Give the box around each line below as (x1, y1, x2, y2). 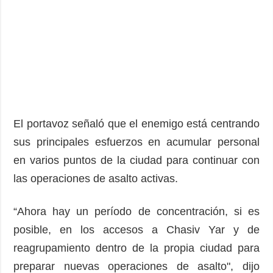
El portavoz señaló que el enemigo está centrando (13, 117, 260, 130)
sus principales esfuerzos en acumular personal (13, 135, 260, 148)
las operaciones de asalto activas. (13, 172, 179, 185)
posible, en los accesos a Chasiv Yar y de (13, 223, 260, 236)
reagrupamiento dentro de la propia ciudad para (13, 241, 260, 254)
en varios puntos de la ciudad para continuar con (13, 154, 260, 166)
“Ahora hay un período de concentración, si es (13, 205, 260, 218)
